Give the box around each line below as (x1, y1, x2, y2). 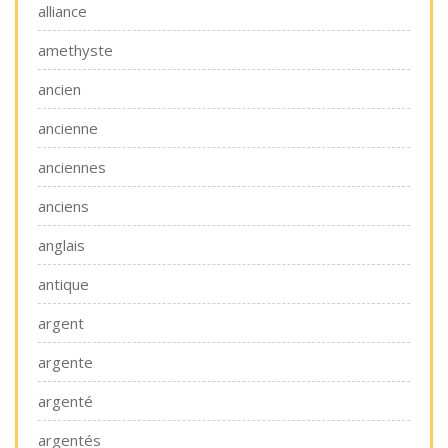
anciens (38, 196, 89, 216)
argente (38, 352, 93, 372)
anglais (38, 235, 85, 255)
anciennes (38, 157, 106, 177)
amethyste (38, 40, 113, 60)
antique (38, 274, 89, 294)
